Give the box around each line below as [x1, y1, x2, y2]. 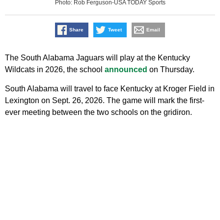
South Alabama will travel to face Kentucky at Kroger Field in [5, 84, 215, 93]
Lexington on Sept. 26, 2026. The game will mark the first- [5, 96, 204, 105]
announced [105, 65, 147, 74]
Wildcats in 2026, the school [5, 65, 105, 74]
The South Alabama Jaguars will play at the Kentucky [5, 54, 190, 62]
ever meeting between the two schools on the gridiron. [5, 108, 192, 117]
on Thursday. [147, 65, 194, 74]
